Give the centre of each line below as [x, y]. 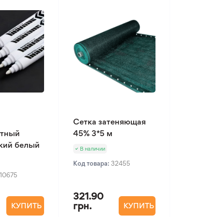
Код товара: [92, 163]
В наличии [93, 149]
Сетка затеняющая [109, 122]
